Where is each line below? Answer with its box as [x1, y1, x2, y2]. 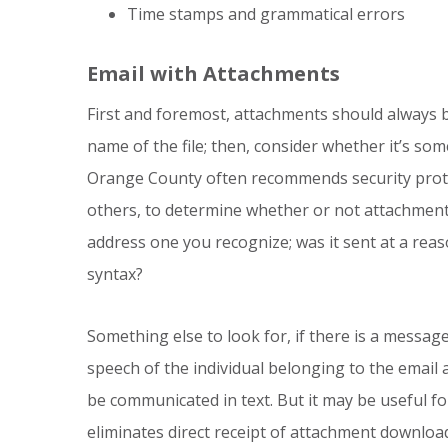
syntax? [87, 263, 143, 285]
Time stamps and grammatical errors [127, 3, 405, 25]
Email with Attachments [87, 60, 340, 87]
